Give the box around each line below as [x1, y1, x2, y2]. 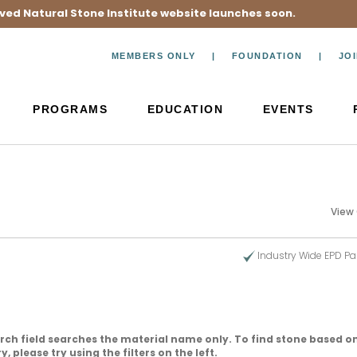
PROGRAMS [33, 103, 108, 116]
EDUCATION [147, 103, 223, 116]
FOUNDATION [231, 51, 303, 61]
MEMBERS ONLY [111, 51, 196, 61]
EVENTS [262, 103, 314, 116]
